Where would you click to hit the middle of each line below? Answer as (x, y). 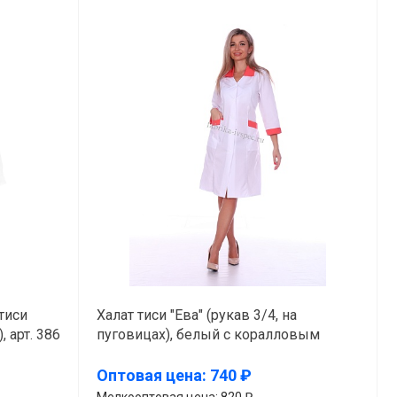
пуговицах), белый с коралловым (208, 334)
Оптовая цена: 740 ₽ (174, 376)
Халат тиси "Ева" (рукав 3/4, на (196, 315)
